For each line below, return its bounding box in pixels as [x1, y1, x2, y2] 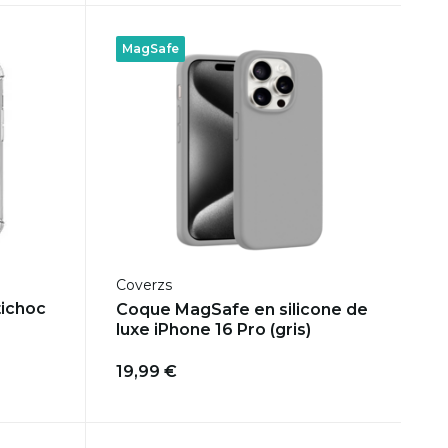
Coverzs [115, 276, 172, 295]
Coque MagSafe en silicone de [115, 300, 368, 320]
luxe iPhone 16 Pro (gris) [115, 320, 311, 340]
